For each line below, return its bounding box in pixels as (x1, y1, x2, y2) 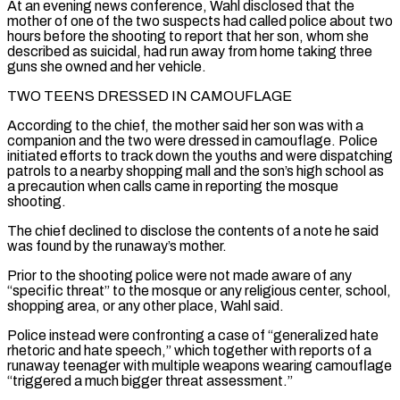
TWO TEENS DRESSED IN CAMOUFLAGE (7, 87, 292, 104)
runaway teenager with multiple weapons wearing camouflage (7, 357, 392, 373)
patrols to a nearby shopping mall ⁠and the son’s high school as (7, 162, 384, 179)
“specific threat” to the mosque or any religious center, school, (7, 282, 391, 298)
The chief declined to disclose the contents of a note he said (7, 222, 379, 238)
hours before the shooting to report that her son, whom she (7, 28, 369, 44)
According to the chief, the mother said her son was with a (7, 117, 363, 133)
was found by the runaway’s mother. (7, 237, 227, 254)
